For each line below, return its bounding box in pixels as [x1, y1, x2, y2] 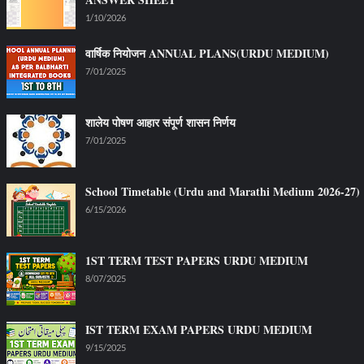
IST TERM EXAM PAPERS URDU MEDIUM [84, 321, 312, 339]
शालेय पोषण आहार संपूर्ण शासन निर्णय [84, 114, 236, 132]
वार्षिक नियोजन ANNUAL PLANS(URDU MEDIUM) [84, 45, 329, 63]
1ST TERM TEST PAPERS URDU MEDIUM [84, 252, 308, 270]
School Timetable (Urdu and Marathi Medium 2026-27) [84, 183, 360, 201]
